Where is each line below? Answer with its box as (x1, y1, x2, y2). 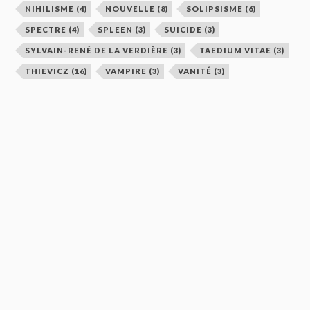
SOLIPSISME (186, 4, 244, 14)
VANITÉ (178, 66, 212, 76)
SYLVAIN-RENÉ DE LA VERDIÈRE (25, 46, 169, 55)
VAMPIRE (105, 66, 147, 76)
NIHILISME (25, 4, 75, 14)
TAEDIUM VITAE (199, 46, 272, 55)
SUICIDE (164, 25, 203, 35)
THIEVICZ (25, 66, 70, 76)
